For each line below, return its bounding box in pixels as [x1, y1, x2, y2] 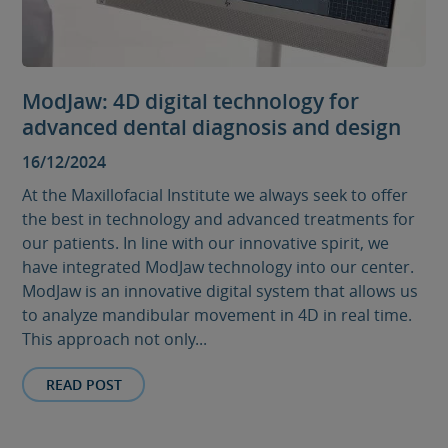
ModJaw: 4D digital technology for [22, 87, 360, 116]
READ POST [45, 374, 122, 394]
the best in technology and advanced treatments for [22, 208, 416, 231]
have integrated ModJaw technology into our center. [22, 256, 415, 279]
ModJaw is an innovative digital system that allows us [22, 280, 419, 303]
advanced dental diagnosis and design [22, 113, 402, 142]
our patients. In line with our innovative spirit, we [22, 232, 390, 255]
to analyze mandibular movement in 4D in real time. [22, 304, 413, 327]
